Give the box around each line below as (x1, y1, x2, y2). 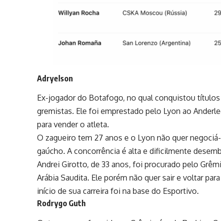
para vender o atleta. (37, 119, 110, 130)
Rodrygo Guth (37, 198, 86, 209)
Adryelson (37, 73, 74, 83)
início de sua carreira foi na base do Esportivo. (37, 186, 199, 196)
